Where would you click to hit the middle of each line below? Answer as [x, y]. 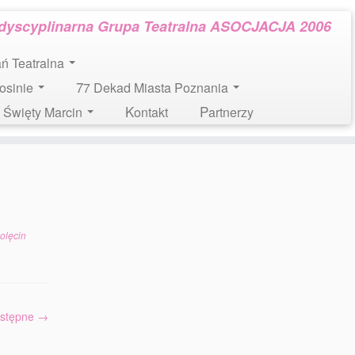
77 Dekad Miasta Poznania [157, 88]
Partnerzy [231, 112]
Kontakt [151, 112]
